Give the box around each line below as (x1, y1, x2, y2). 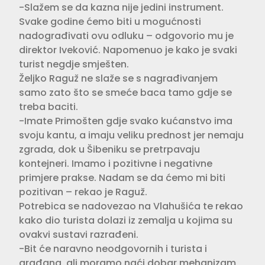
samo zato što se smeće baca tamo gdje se (19, 85, 232, 99)
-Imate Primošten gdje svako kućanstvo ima (19, 114, 232, 128)
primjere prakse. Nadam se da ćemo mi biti (19, 170, 225, 185)
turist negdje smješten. (19, 57, 129, 71)
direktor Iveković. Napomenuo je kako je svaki (19, 43, 237, 57)
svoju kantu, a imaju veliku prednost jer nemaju (19, 128, 244, 142)
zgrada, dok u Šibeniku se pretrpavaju (19, 142, 200, 156)
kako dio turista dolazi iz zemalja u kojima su (19, 213, 232, 227)
